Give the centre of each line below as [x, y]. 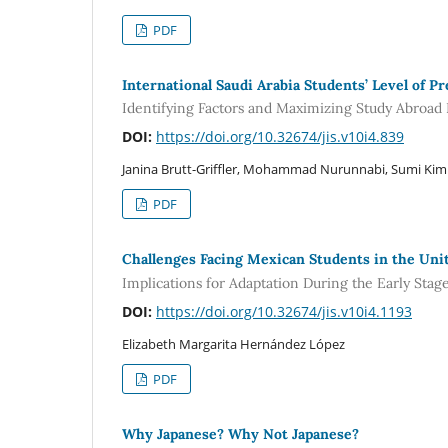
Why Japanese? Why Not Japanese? [240, 433]
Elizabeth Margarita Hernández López [233, 343]
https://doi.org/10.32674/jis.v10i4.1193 [284, 311]
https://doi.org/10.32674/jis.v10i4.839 [280, 137]
